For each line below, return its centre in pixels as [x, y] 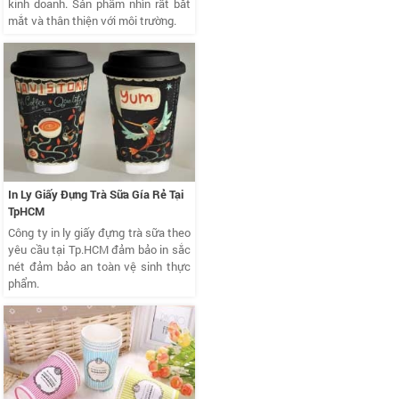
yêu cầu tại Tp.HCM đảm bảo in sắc [99, 250]
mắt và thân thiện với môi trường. [93, 21]
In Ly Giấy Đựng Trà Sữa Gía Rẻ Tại [96, 195]
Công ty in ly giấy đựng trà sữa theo [99, 233]
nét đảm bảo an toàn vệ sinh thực [99, 267]
